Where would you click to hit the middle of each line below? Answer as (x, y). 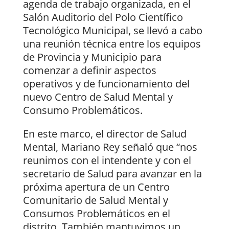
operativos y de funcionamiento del (106, 84)
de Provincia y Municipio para (92, 57)
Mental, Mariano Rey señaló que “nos (110, 147)
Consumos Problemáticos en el (96, 214)
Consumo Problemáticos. (83, 110)
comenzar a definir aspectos (89, 71)
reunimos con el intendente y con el (107, 161)
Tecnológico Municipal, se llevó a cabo (112, 31)
